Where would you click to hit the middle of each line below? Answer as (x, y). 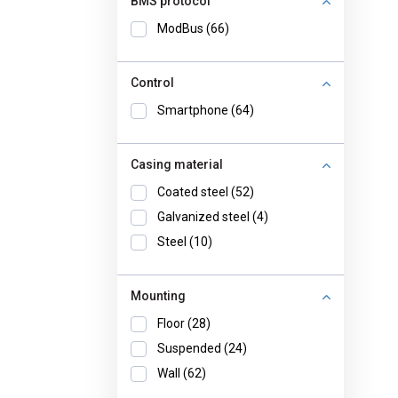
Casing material (177, 164)
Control (152, 83)
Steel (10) (185, 242)
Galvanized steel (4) (213, 217)
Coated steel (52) (206, 192)
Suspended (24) (202, 348)
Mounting (158, 296)
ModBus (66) (193, 28)
